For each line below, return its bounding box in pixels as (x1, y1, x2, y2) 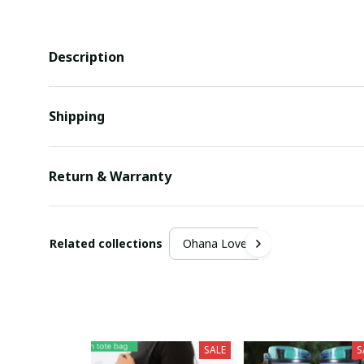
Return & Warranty (49, 167, 171, 186)
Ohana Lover (183, 235, 251, 251)
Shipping (49, 107, 105, 126)
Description (49, 47, 124, 66)
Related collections (50, 235, 162, 251)
